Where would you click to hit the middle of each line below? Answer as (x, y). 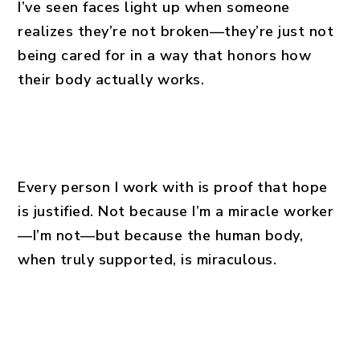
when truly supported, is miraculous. (147, 260)
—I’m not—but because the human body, (161, 235)
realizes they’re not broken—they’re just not (176, 31)
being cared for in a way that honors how (165, 55)
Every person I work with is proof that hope (173, 187)
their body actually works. (111, 80)
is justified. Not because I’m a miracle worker (176, 211)
